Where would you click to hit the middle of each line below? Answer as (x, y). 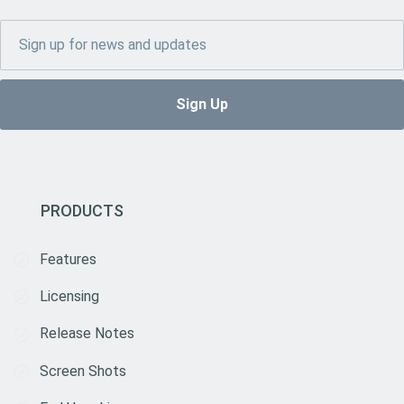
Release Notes (87, 334)
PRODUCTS (82, 210)
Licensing (69, 296)
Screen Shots (83, 371)
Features (68, 259)
